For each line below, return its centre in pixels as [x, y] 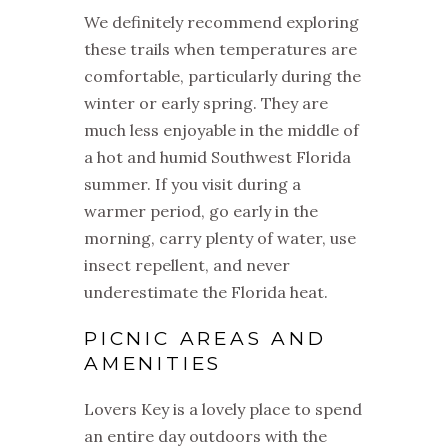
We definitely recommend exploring [221, 22]
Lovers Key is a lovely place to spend [223, 409]
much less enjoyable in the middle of [221, 130]
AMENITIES [153, 364]
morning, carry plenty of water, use [220, 238]
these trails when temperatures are [220, 49]
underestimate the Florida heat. [206, 292]
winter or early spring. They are [206, 103]
